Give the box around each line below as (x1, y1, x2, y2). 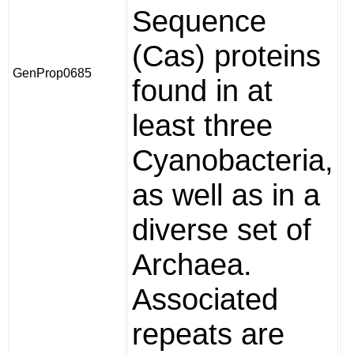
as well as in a (132, 178, 320, 212)
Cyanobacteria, (132, 143, 333, 177)
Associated (132, 282, 278, 316)
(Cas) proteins (132, 39, 321, 73)
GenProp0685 (13, 66, 92, 80)
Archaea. (132, 247, 252, 281)
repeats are (132, 317, 284, 351)
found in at (132, 73, 273, 107)
